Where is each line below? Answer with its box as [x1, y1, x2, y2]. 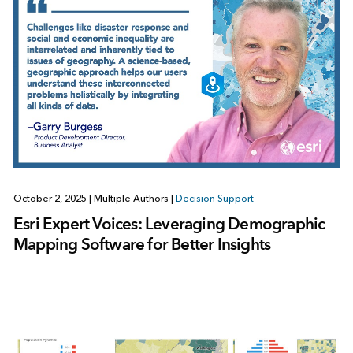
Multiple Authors [91, 193, 171, 205]
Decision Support [175, 193, 254, 205]
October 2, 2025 [13, 193, 89, 205]
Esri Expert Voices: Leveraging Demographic [13, 214, 325, 234]
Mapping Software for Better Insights [13, 234, 271, 255]
